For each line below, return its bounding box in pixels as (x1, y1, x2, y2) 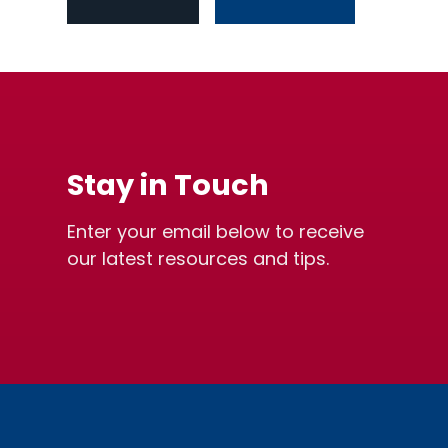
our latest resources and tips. (67, 245, 330, 271)
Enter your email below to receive (67, 218, 365, 244)
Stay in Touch (67, 164, 270, 205)
